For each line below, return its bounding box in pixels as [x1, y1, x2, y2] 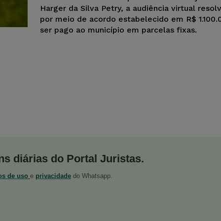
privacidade [36, 172, 71, 180]
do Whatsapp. [71, 172, 112, 180]
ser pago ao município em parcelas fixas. [40, 25, 197, 35]
